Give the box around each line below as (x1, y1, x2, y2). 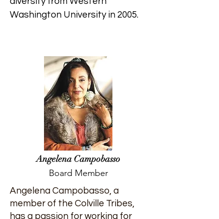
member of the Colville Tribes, (10, 198, 134, 208)
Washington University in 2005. (10, 10, 138, 20)
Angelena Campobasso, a (10, 186, 119, 196)
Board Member (48, 168, 108, 178)
